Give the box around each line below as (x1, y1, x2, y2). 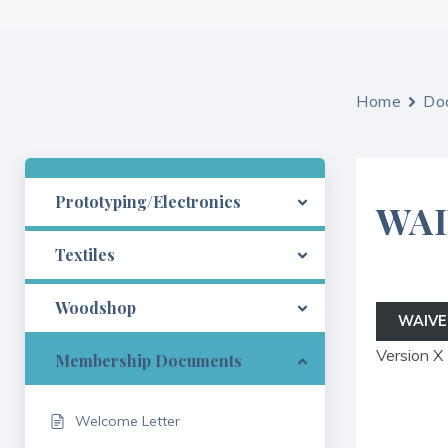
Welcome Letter (75, 412, 180, 430)
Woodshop (55, 297, 136, 318)
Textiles (55, 244, 115, 265)
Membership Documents (55, 350, 242, 371)
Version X (375, 345, 443, 366)
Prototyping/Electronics (55, 191, 241, 212)
